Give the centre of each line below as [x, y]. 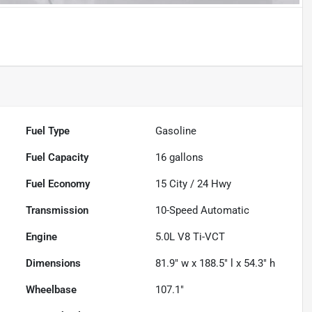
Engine [42, 237]
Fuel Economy [58, 184]
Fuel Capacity [57, 158]
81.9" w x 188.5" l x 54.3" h [216, 264]
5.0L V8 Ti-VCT [190, 237]
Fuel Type [48, 131]
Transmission [57, 211]
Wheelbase [52, 290]
